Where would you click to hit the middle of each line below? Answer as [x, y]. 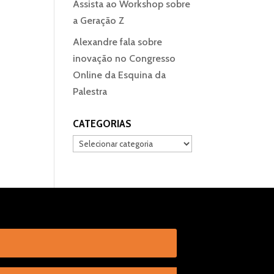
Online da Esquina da [120, 75]
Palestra [90, 91]
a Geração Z [99, 20]
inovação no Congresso [124, 58]
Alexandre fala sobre [118, 42]
